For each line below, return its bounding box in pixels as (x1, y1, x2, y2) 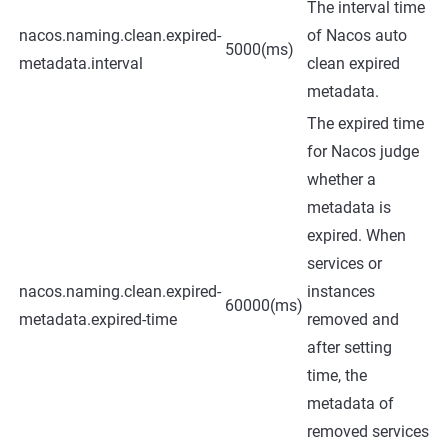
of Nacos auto (307, 26, 407, 45)
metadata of (307, 394, 394, 413)
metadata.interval (19, 54, 143, 73)
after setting (307, 338, 392, 357)
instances (307, 282, 375, 301)
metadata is (307, 198, 391, 217)
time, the (307, 366, 367, 385)
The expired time (307, 114, 424, 133)
